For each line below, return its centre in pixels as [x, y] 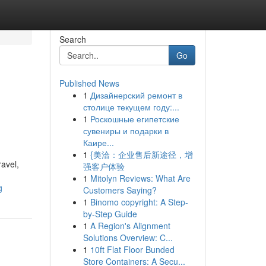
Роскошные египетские [134, 119]
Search [72, 39]
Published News [89, 83]
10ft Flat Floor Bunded [132, 249]
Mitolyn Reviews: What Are [140, 178]
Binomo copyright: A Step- [139, 202]
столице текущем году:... [131, 107]
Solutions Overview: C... [128, 237]
